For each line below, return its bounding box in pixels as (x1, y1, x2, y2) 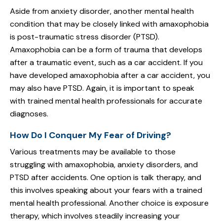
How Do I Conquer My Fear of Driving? (10, 129, 171, 142)
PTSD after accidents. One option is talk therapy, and (10, 172, 201, 183)
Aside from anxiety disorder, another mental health (10, 6, 194, 17)
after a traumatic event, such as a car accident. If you (10, 57, 203, 68)
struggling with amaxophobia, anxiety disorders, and (10, 159, 198, 170)
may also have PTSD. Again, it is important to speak (10, 83, 194, 94)
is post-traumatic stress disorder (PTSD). (10, 32, 159, 42)
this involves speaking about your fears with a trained (10, 185, 202, 196)
